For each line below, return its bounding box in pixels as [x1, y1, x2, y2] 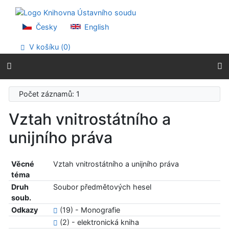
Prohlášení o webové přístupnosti [20, 22, 135, 31]
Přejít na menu [20, 11, 68, 20]
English [82, 22, 110, 31]
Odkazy [11, 205, 38, 215]
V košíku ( [27, 42, 64, 51]
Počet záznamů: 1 [19, 89, 84, 99]
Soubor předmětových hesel [53, 182, 151, 192]
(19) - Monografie [57, 205, 120, 215]
